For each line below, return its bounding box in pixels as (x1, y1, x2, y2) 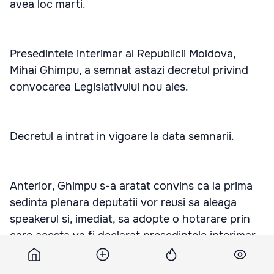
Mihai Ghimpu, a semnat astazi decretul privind (10, 63, 248, 77)
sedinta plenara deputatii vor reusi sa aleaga (10, 195, 237, 209)
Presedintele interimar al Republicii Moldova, (10, 46, 235, 61)
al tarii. (10, 245, 44, 259)
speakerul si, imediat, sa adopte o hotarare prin (10, 212, 250, 226)
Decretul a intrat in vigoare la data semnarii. (10, 129, 234, 143)
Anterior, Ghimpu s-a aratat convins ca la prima (10, 179, 253, 193)
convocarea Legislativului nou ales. (10, 80, 188, 94)
